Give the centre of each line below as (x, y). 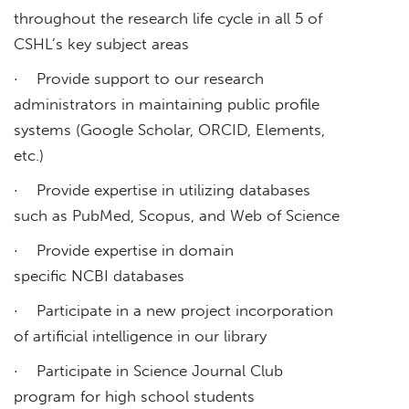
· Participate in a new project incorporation (173, 310)
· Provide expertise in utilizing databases (162, 189)
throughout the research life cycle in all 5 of (168, 18)
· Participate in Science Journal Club (148, 370)
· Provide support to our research (139, 78)
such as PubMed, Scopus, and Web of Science (177, 215)
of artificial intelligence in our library (140, 336)
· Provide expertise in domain (124, 250)
